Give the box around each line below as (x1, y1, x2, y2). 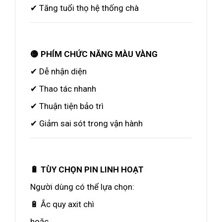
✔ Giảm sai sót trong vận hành (30, 118, 143, 128)
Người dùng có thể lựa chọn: (30, 182, 134, 192)
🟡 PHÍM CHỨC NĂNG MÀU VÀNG (30, 49, 158, 59)
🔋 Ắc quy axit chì (30, 199, 94, 209)
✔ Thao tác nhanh (30, 84, 96, 94)
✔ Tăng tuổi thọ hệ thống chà (30, 3, 139, 13)
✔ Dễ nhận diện (30, 66, 87, 76)
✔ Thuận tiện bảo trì (30, 101, 104, 111)
